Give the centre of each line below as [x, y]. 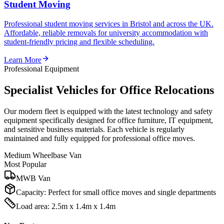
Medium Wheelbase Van [43, 155]
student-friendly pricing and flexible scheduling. [79, 42]
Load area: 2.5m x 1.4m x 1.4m [66, 206]
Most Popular [25, 164]
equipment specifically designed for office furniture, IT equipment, [108, 120]
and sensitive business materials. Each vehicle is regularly [94, 129]
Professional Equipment [41, 69]
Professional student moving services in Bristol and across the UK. [109, 24]
